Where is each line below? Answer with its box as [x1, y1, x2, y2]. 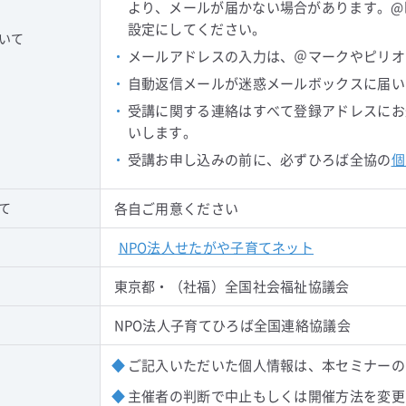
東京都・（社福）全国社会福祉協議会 [113, 276, 350, 295]
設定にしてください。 [127, 19, 266, 38]
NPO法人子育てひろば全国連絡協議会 [113, 315, 351, 334]
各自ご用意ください [113, 198, 239, 217]
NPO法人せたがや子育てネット [118, 237, 314, 256]
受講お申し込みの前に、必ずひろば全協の [127, 150, 391, 169]
